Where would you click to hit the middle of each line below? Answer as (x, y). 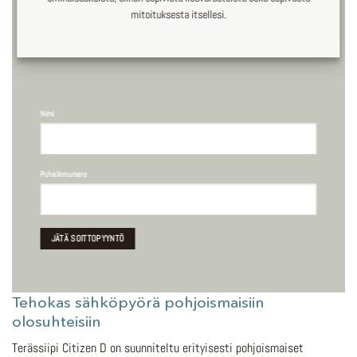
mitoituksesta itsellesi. (178, 14)
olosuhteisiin (57, 321)
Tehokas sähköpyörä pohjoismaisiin (138, 302)
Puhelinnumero (64, 174)
